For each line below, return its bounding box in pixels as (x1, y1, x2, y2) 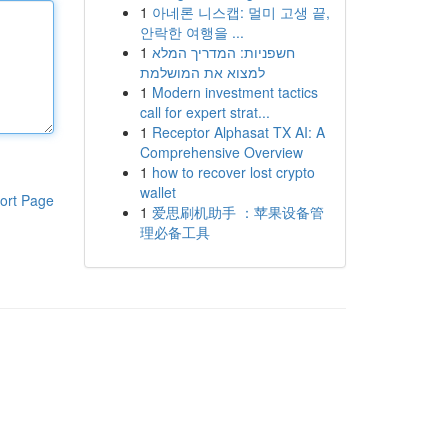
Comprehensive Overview (139, 142, 303, 162)
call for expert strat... (139, 102, 270, 122)
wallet (139, 182, 176, 202)
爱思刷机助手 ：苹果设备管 (151, 202, 324, 222)
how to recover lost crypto (151, 162, 315, 182)
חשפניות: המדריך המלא (151, 42, 295, 62)
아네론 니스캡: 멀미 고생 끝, (151, 2, 330, 22)
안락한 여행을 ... (139, 22, 244, 42)
